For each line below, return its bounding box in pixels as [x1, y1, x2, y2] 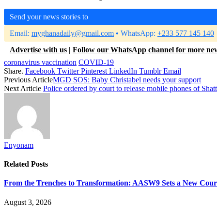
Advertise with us [10, 45, 67, 54]
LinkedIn [109, 66, 137, 75]
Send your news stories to [10, 12, 88, 21]
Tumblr [139, 66, 161, 75]
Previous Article [4, 75, 53, 84]
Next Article [4, 84, 43, 93]
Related [4, 160, 31, 169]
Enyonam [4, 140, 33, 149]
